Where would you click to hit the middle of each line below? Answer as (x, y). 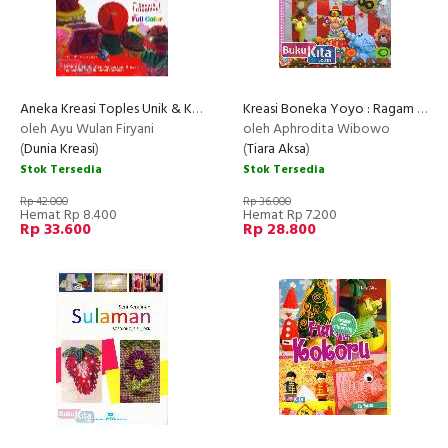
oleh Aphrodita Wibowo (316, 129)
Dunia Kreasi (59, 149)
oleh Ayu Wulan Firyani (87, 129)
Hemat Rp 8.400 (68, 215)
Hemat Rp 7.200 (290, 215)
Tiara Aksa (276, 149)
